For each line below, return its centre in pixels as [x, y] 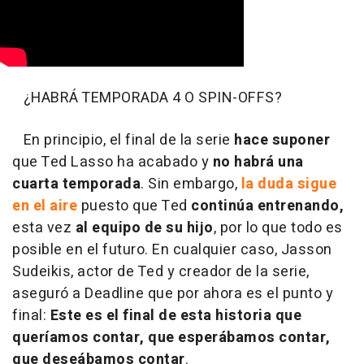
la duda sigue [288, 184]
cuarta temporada [76, 184]
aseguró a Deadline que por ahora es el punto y [173, 294]
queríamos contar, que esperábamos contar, [171, 338]
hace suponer [282, 141]
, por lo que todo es [278, 228]
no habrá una [256, 162]
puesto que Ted [136, 206]
